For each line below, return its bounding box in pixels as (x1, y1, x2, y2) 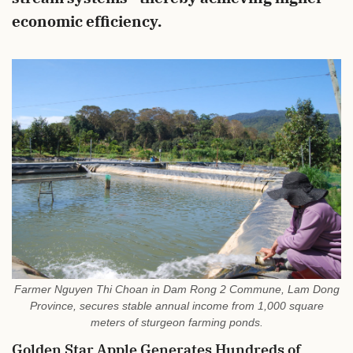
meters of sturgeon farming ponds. (90, 316, 263, 329)
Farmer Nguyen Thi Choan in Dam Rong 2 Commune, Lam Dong (13, 283, 340, 296)
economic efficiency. (12, 12, 162, 31)
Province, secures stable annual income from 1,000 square (29, 299, 324, 313)
